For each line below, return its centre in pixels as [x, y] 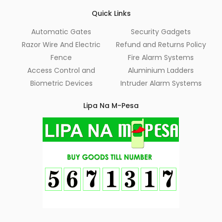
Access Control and [61, 70]
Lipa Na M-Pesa [111, 106]
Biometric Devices [61, 83]
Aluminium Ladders [161, 70]
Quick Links [111, 13]
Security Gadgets [161, 32]
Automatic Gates [61, 32]
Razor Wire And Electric [61, 45]
